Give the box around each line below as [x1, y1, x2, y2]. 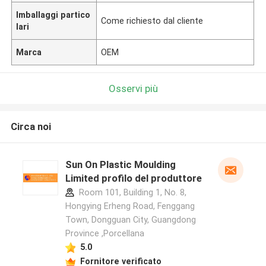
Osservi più [108, 82, 158, 94]
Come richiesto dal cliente [101, 15, 204, 26]
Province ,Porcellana [65, 229, 144, 239]
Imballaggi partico [16, 9, 91, 20]
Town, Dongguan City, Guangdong [65, 215, 196, 225]
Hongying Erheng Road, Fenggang [65, 201, 195, 211]
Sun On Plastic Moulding [65, 159, 176, 171]
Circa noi [10, 121, 51, 133]
